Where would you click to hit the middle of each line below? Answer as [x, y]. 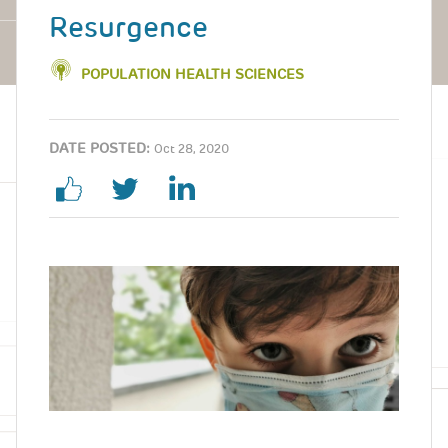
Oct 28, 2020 [191, 148]
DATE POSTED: [99, 147]
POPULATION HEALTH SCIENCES [192, 73]
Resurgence [128, 27]
